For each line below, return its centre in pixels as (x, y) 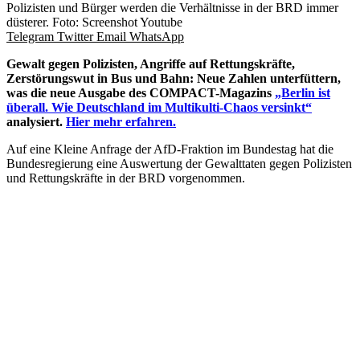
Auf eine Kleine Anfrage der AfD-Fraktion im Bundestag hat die (170, 149)
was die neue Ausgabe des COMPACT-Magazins (141, 93)
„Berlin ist (303, 93)
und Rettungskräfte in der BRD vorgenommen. (126, 178)
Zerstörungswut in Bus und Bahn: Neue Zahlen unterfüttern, (174, 79)
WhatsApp (157, 37)
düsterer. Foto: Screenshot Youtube (94, 22)
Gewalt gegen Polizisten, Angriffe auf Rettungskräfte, (151, 64)
